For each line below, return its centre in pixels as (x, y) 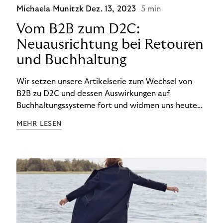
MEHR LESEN (39, 124)
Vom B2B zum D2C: (78, 29)
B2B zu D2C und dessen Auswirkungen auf (93, 94)
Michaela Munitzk (51, 9)
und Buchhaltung (72, 60)
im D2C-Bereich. (46, 130)
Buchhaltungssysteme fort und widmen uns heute (107, 106)
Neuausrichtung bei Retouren (110, 45)
